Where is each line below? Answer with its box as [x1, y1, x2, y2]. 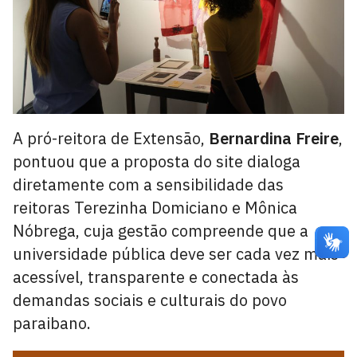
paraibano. [13, 312, 91, 334]
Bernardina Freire [209, 127, 339, 149]
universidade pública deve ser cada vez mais [13, 243, 339, 265]
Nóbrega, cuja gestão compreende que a [13, 220, 308, 241]
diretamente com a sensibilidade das [13, 174, 284, 195]
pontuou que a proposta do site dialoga [13, 151, 300, 172]
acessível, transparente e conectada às [13, 266, 299, 288]
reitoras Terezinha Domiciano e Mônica [13, 197, 297, 218]
